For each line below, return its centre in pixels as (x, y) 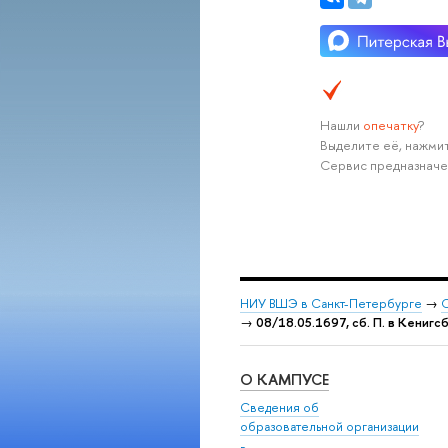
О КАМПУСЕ (284, 380)
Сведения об (279, 407)
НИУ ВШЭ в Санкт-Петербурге (331, 303)
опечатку (390, 125)
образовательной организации (329, 426)
